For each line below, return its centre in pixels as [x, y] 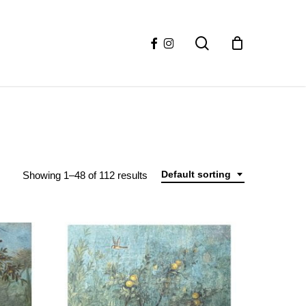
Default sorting [196, 174]
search [229, 42]
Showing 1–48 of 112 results [85, 175]
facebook [165, 41]
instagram [187, 41]
